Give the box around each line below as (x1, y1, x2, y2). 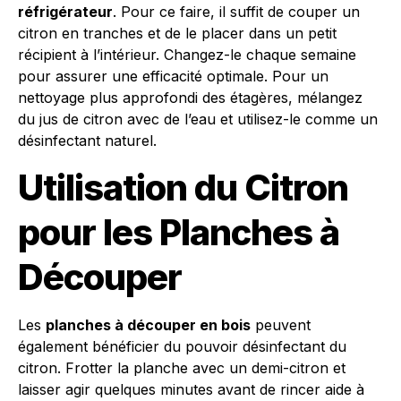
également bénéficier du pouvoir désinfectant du (18, 337, 346, 355)
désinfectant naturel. (18, 132, 157, 149)
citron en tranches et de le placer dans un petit (18, 24, 337, 42)
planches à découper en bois (46, 316, 251, 334)
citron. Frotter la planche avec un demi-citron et (18, 359, 346, 377)
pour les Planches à (18, 210, 339, 254)
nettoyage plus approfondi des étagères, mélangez (18, 89, 363, 107)
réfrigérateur (18, 3, 113, 21)
